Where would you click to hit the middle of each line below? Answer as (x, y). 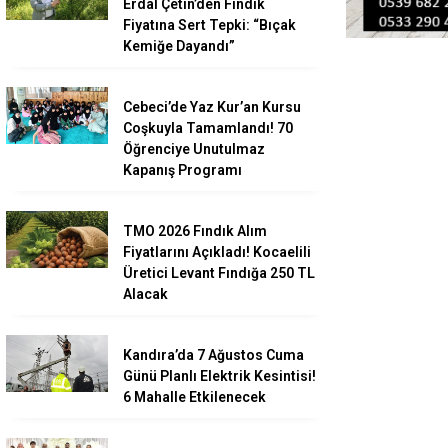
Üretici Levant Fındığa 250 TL (219, 273)
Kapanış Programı (182, 170)
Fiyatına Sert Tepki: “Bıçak (209, 25)
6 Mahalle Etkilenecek (194, 397)
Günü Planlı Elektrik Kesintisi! (219, 376)
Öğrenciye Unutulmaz (194, 149)
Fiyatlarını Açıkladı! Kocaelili (217, 252)
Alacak (145, 294)
